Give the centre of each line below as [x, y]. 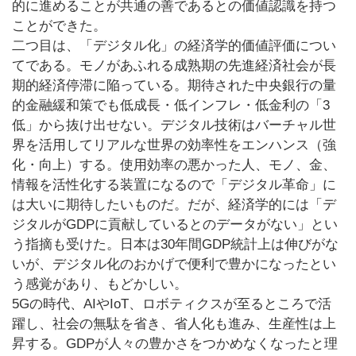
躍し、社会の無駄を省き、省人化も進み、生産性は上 [174, 324]
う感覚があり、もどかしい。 [100, 284]
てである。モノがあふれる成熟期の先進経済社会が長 [174, 66]
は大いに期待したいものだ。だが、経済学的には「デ [174, 205]
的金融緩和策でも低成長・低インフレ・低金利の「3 [171, 106]
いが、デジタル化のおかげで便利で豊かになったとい [174, 265]
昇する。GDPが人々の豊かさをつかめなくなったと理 [175, 344]
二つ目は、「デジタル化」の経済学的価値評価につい [174, 46]
